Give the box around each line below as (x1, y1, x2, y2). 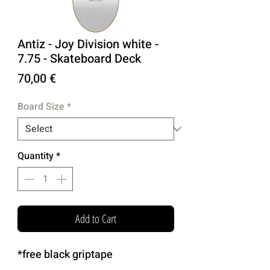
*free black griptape (17, 246, 113, 263)
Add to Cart (75, 210, 116, 227)
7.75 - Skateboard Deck (17, 49, 141, 67)
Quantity (17, 148, 54, 163)
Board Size (17, 99, 64, 114)
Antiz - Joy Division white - (17, 35, 159, 53)
